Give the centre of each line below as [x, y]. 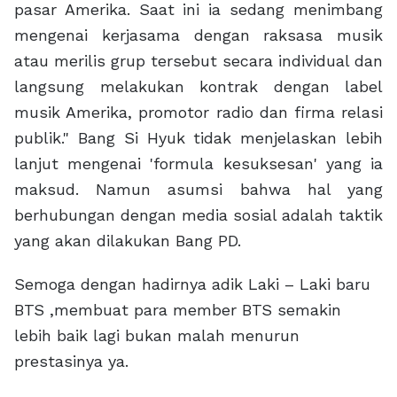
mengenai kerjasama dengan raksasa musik [198, 35]
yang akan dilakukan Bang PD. [128, 240]
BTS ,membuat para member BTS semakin [180, 309]
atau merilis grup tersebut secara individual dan [198, 60]
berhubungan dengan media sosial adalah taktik [198, 214]
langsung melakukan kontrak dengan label [198, 86]
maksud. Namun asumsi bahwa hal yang [198, 189]
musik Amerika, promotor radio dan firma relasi [198, 112]
